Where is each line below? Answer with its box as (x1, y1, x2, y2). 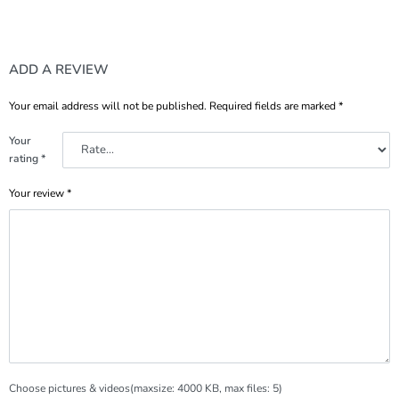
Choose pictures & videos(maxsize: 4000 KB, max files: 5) (9, 381, 282, 396)
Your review (9, 186, 67, 201)
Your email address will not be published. (9, 99, 207, 114)
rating (9, 151, 41, 167)
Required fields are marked (209, 99, 338, 114)
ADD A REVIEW (9, 60, 109, 78)
